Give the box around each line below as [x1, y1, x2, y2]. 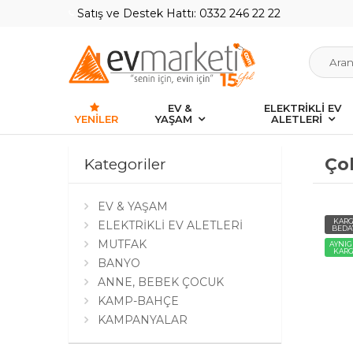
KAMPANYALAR [98, 313, 188, 328]
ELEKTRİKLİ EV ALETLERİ [98, 218, 243, 233]
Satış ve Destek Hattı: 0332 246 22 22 [74, 6, 281, 20]
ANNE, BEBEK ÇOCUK [98, 275, 224, 290]
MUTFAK [98, 237, 147, 252]
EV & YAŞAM [98, 199, 168, 214]
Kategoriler [84, 155, 166, 174]
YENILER [74, 113, 118, 126]
